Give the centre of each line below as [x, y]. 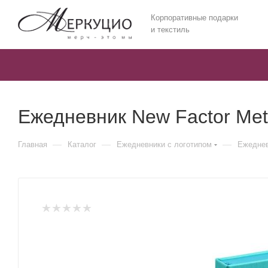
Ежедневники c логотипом [164, 144]
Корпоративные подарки [194, 18]
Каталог [82, 144]
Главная [33, 144]
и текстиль [170, 30]
